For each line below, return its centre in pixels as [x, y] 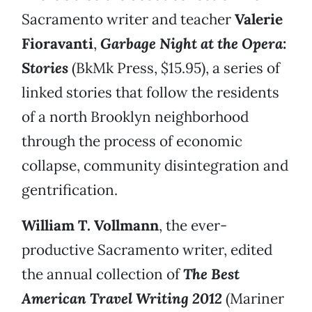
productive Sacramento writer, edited [147, 250]
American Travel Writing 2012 [122, 299]
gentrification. [70, 190]
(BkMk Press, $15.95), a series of [174, 68]
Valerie [259, 19]
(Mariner [253, 299]
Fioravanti [57, 44]
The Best [211, 274]
